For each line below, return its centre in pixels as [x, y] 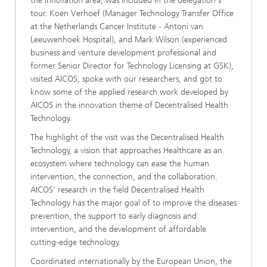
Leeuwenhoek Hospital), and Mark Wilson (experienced [129, 39]
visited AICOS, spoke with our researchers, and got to [126, 79]
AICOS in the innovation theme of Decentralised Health [129, 105]
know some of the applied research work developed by [129, 92]
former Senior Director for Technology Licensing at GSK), [132, 66]
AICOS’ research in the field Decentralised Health [117, 190]
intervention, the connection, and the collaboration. [124, 176]
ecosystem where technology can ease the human [120, 163]
